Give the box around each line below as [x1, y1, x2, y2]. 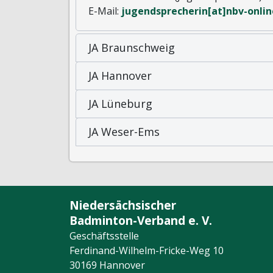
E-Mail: [88, 4, 121, 18]
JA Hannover [88, 68, 152, 83]
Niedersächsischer [69, 197, 176, 213]
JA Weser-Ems [88, 124, 160, 139]
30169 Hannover [69, 258, 145, 272]
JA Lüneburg [88, 96, 152, 111]
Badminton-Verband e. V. [69, 212, 212, 229]
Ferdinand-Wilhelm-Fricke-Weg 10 [69, 244, 224, 257]
